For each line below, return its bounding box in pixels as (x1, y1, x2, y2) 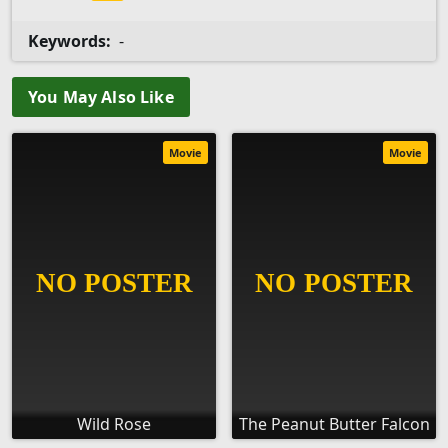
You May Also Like (28, 86, 174, 109)
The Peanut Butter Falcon (238, 413, 430, 436)
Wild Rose (77, 413, 151, 436)
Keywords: (28, 30, 111, 53)
